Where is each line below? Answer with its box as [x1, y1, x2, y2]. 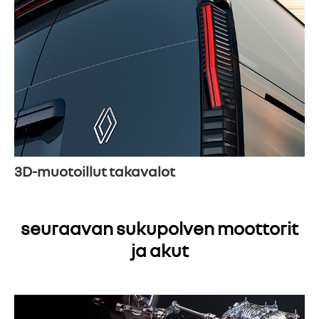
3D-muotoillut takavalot [14, 162, 175, 179]
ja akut [130, 239, 189, 262]
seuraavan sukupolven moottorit [21, 217, 298, 240]
